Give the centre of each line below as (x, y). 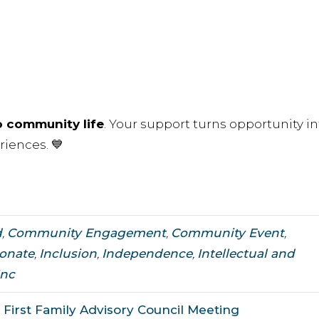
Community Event (228, 233)
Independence (147, 254)
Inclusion (68, 254)
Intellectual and (246, 254)
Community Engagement (87, 233)
